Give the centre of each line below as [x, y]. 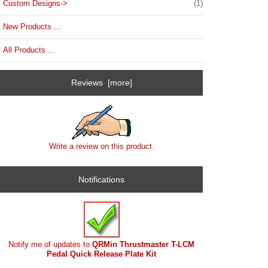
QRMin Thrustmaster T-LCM [144, 245]
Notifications [102, 180]
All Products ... [29, 50]
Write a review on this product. [101, 146]
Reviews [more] [101, 83]
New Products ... [32, 26]
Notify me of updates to [51, 245]
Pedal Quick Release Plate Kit [102, 254]
